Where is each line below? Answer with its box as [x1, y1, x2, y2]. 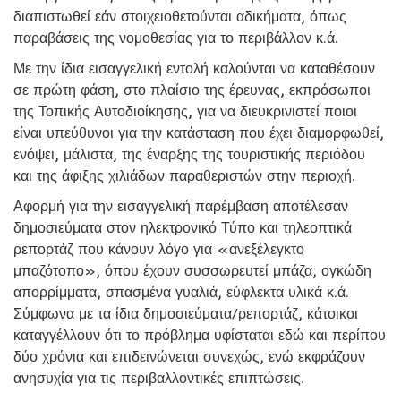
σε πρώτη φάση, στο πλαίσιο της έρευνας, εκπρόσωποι [13, 81, 371, 99]
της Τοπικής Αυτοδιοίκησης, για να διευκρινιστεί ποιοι [13, 102, 357, 121]
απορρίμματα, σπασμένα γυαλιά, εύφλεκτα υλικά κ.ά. [13, 283, 349, 302]
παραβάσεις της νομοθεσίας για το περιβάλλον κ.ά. [13, 29, 338, 47]
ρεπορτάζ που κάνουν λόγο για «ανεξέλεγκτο [13, 240, 304, 259]
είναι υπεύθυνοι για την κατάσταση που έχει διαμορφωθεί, [13, 124, 384, 142]
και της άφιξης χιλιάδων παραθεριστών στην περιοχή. [13, 166, 355, 185]
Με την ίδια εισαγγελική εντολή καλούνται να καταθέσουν [13, 59, 375, 78]
